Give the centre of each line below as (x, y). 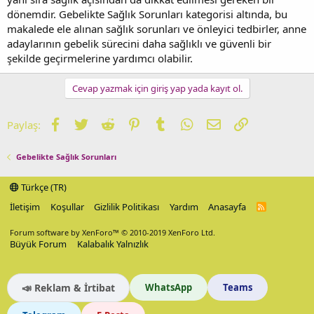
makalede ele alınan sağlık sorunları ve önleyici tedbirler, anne (157, 28)
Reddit (129, 123)
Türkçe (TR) (43, 187)
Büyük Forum (38, 244)
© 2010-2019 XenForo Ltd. (168, 232)
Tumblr (184, 123)
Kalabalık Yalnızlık (112, 244)
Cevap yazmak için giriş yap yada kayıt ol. (157, 88)
